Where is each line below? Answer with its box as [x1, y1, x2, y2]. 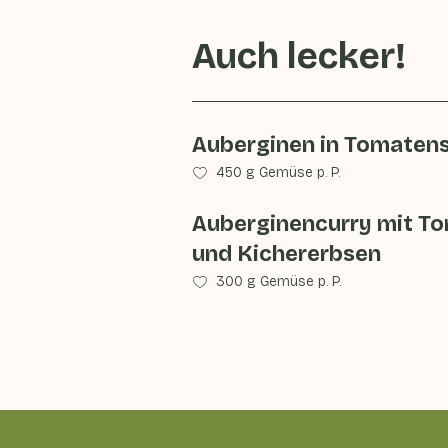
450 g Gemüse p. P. [216, 164, 340, 181]
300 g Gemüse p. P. [216, 273, 341, 290]
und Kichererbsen [192, 241, 381, 267]
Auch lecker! [192, 35, 406, 78]
